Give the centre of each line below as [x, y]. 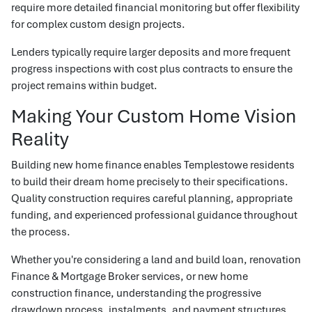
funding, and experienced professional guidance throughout [154, 214]
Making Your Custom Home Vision [154, 116]
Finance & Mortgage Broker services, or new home [130, 276]
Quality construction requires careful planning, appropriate [152, 198]
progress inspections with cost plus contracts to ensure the [152, 68]
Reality [40, 139]
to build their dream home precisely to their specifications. [150, 181]
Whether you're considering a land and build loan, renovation [156, 259]
